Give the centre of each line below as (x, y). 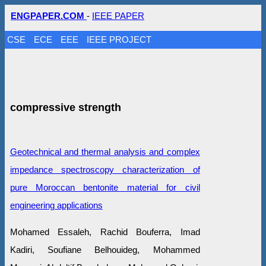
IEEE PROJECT (119, 39)
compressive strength (65, 107)
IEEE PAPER (118, 16)
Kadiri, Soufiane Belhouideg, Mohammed (105, 249)
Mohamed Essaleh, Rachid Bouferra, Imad (105, 232)
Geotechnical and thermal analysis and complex (105, 151)
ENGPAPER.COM (49, 16)
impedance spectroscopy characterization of (105, 169)
